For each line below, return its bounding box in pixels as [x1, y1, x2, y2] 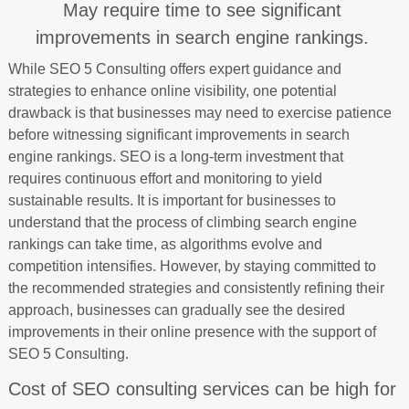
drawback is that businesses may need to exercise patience [7, 105, 392, 121]
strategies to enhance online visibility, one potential [7, 83, 337, 99]
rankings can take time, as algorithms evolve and [7, 236, 322, 252]
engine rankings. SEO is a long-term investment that [7, 149, 343, 164]
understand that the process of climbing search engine [7, 215, 357, 230]
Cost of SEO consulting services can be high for [8, 379, 397, 399]
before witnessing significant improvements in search [7, 127, 350, 142]
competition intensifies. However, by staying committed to [7, 258, 376, 274]
